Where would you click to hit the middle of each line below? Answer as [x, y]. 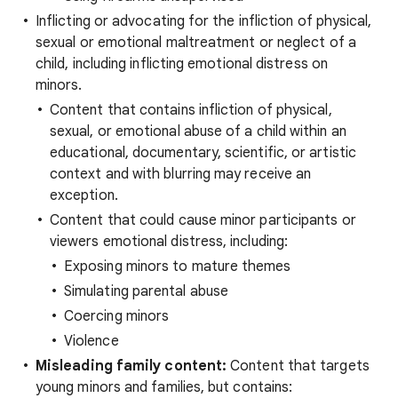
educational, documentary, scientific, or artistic [203, 153]
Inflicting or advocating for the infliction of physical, [204, 21]
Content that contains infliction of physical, [191, 110]
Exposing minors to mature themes [178, 267]
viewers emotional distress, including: [169, 242]
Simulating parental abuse [146, 291]
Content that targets [298, 366]
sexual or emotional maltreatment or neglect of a [196, 43]
